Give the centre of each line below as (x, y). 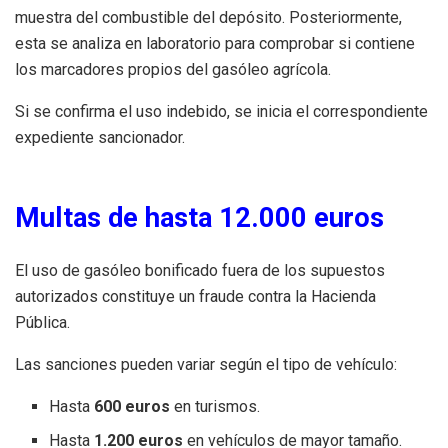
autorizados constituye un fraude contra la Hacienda (195, 296)
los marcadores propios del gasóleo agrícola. (173, 69)
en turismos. (215, 406)
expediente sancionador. (100, 137)
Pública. (42, 322)
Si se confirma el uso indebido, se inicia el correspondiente (221, 111)
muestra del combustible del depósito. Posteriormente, (208, 17)
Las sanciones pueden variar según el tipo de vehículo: (206, 364)
